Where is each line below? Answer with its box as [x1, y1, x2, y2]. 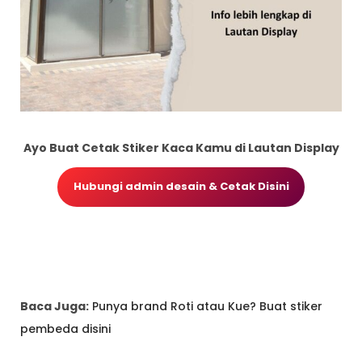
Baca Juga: [20, 298, 89, 315]
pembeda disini [20, 321, 111, 338]
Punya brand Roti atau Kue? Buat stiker [92, 298, 322, 315]
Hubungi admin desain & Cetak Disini [73, 179, 289, 195]
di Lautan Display [234, 139, 339, 156]
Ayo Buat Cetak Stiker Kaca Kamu [23, 139, 234, 156]
